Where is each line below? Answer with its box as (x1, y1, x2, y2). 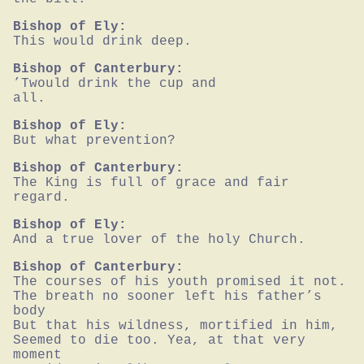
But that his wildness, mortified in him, (13, 318, 338, 334)
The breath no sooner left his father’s (13, 289, 322, 305)
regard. (13, 190, 70, 206)
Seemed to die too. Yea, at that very (13, 333, 305, 349)
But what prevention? (13, 133, 175, 149)
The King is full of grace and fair (13, 175, 289, 191)
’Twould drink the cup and (13, 76, 216, 92)
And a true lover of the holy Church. (13, 232, 305, 248)
